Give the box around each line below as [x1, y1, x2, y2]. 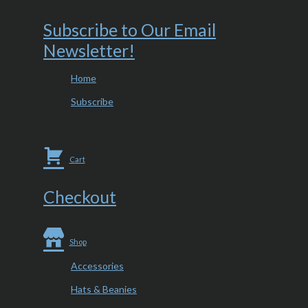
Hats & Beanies [71, 283, 137, 296]
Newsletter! [43, 40, 135, 61]
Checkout [43, 186, 116, 208]
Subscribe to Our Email [43, 19, 216, 41]
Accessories [71, 260, 124, 272]
